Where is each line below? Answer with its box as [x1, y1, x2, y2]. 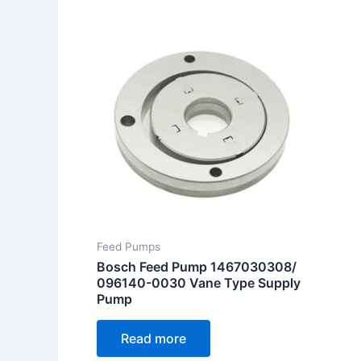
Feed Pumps [97, 239, 160, 253]
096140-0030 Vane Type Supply [97, 275, 301, 292]
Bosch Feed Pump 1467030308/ [97, 259, 297, 276]
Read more [121, 330, 186, 347]
